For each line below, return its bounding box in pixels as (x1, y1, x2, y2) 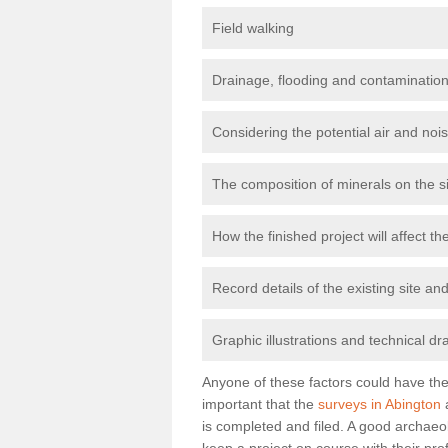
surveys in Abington (318, 395, 441, 412)
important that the (202, 395, 318, 412)
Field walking (212, 19, 294, 36)
